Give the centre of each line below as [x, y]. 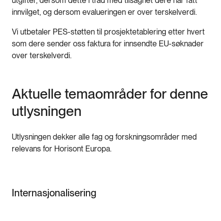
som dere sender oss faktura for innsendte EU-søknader [108, 43]
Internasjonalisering [54, 193]
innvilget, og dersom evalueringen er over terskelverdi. [105, 12]
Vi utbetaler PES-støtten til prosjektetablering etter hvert [108, 32]
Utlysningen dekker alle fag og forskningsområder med [104, 137]
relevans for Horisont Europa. [62, 148]
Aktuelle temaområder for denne [110, 93]
